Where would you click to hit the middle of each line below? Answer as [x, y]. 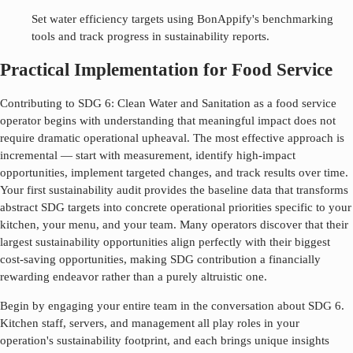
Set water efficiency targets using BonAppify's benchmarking [182, 19]
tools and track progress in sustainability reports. [150, 36]
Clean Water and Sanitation [184, 103]
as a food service [294, 103]
